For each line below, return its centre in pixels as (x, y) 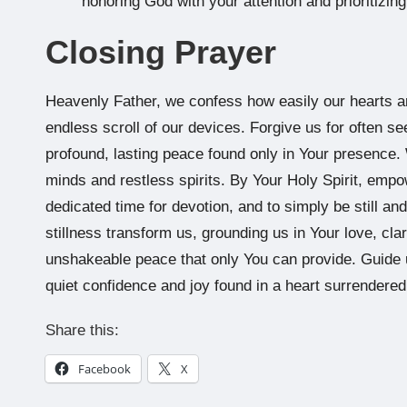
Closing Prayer (161, 53)
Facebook (104, 369)
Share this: (82, 331)
